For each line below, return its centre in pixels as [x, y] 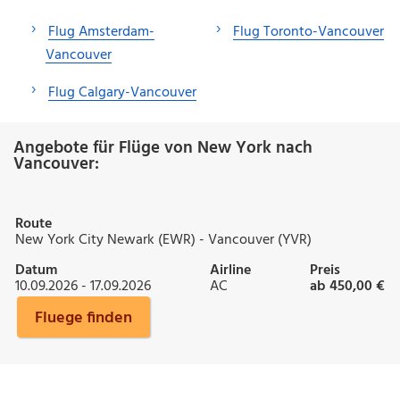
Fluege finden [83, 318]
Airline [230, 270]
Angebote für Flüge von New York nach [163, 148]
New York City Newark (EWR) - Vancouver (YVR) [163, 240]
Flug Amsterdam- [101, 32]
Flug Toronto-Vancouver [308, 32]
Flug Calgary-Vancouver [122, 92]
